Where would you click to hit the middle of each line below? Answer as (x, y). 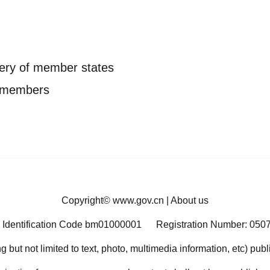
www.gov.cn (138, 200)
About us (190, 200)
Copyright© (87, 200)
